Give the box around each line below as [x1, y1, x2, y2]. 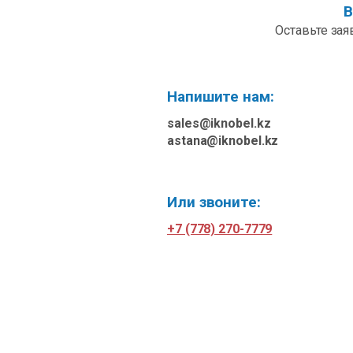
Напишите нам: [167, 87, 274, 106]
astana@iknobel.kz [167, 133, 279, 148]
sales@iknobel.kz [167, 116, 271, 131]
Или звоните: [167, 193, 261, 211]
